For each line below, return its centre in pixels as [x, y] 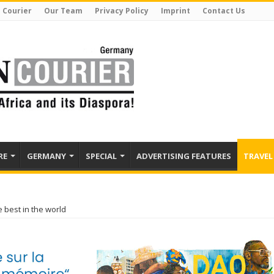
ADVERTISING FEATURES [184, 156]
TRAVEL [258, 156]
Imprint [176, 11]
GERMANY [46, 156]
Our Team [63, 11]
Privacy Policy [122, 11]
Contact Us [224, 11]
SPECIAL [101, 156]
